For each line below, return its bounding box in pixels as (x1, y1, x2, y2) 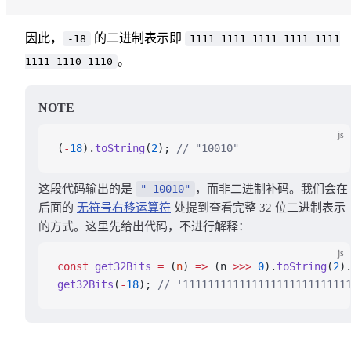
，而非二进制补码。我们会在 (195, 182, 348, 195)
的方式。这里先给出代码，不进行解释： (38, 219, 250, 233)
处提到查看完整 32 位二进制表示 (171, 201, 346, 214)
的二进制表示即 (91, 31, 185, 45)
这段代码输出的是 (38, 182, 136, 195)
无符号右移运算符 (77, 201, 171, 214)
